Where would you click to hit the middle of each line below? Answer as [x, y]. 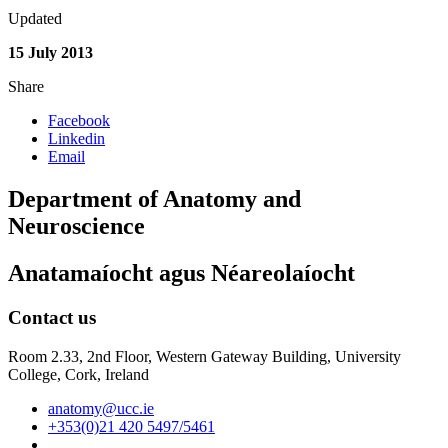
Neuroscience [76, 226]
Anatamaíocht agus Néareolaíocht [181, 273]
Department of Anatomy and [154, 199]
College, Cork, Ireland [78, 374]
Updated [35, 19]
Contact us [52, 317]
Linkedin [76, 139]
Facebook [79, 121]
